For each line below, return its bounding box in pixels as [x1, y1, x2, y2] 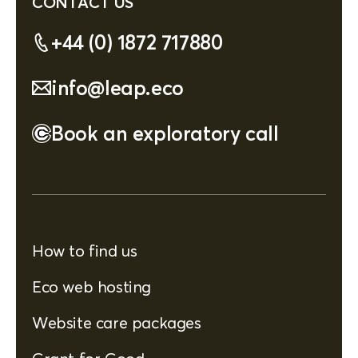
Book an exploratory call [51, 121, 279, 145]
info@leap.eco [51, 75, 184, 100]
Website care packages [32, 312, 201, 332]
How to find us [32, 240, 137, 261]
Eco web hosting [32, 276, 151, 296]
